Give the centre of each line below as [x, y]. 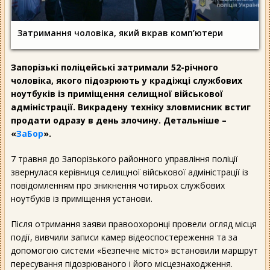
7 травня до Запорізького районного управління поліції [124, 159]
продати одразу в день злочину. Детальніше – [119, 120]
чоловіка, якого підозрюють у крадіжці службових [127, 80]
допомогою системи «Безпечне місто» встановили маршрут [134, 250]
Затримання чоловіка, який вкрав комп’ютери [120, 33]
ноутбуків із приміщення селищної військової [117, 93]
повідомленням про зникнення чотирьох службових [118, 185]
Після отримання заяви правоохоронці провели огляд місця [134, 224]
